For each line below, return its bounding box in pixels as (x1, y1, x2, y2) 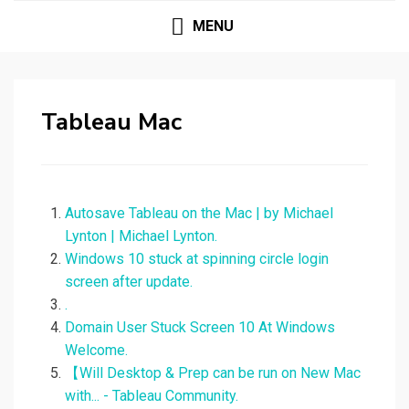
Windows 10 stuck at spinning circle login (65, 250, 329, 268)
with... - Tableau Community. (65, 387, 238, 405)
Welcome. (65, 341, 128, 360)
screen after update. (65, 273, 193, 291)
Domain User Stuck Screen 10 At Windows (65, 319, 335, 337)
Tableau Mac (41, 106, 182, 139)
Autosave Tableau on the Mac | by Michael (65, 204, 333, 223)
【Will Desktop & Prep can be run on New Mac (65, 364, 361, 383)
